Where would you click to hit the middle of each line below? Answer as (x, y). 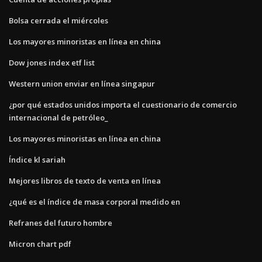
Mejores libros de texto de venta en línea (85, 180)
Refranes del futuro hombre (61, 223)
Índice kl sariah (37, 159)
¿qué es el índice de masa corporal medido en (94, 201)
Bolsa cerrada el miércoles (58, 20)
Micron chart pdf (40, 244)
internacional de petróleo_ (58, 117)
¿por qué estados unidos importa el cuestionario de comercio (123, 104)
